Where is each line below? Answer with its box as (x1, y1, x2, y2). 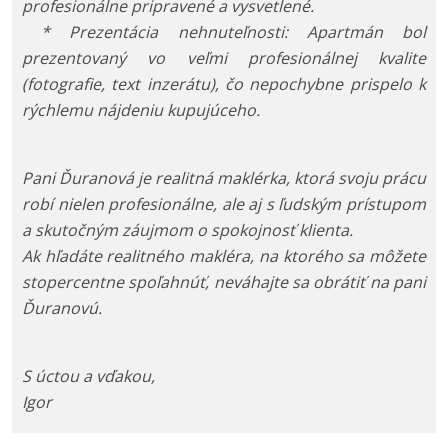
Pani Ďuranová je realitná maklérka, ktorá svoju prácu (22, 167, 426, 190)
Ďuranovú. (22, 297, 102, 320)
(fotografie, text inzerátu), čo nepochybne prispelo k (22, 73, 426, 96)
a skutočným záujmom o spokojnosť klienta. (22, 219, 353, 242)
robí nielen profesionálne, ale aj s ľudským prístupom (22, 193, 426, 216)
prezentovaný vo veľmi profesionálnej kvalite (22, 47, 426, 70)
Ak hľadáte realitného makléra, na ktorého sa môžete (22, 245, 426, 268)
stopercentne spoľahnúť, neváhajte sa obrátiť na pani (22, 271, 426, 294)
